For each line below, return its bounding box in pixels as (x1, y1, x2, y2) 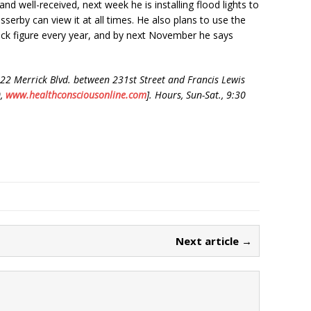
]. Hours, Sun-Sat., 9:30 (146, 87, 246, 101)
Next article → (176, 233, 252, 248)
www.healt (6, 87, 51, 101)
